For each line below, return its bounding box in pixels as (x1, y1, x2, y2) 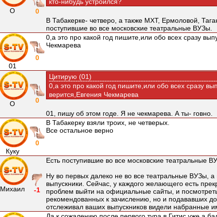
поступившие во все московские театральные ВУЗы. (46, 24, 212, 32)
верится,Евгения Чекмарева (49, 91, 139, 98)
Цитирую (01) (49, 73, 92, 80)
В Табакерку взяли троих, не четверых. (46, 119, 170, 126)
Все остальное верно (46, 126, 113, 134)
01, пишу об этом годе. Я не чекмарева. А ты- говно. (46, 109, 213, 117)
